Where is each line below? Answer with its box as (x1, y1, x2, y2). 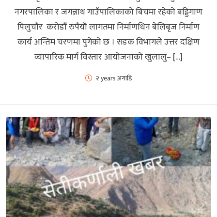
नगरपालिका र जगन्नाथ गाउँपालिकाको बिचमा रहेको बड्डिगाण (15, 4, 202, 19)
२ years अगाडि (95, 72, 132, 84)
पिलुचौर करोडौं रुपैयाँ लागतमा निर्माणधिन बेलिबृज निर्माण (17, 19, 200, 34)
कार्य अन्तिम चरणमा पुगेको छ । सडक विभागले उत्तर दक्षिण (17, 34, 200, 49)
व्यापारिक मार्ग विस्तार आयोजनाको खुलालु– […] (34, 49, 183, 64)
